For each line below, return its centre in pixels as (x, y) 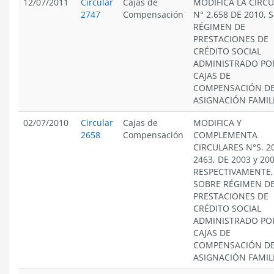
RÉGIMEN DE (219, 27)
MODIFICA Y (217, 123)
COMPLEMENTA (225, 135)
